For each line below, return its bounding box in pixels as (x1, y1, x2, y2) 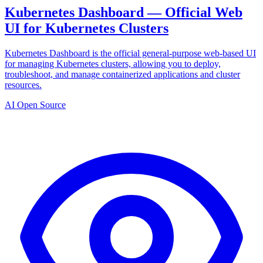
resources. (5, 79, 42, 90)
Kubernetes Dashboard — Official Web (5, 4, 242, 20)
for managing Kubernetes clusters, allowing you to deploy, (5, 58, 221, 69)
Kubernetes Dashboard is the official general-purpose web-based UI (5, 48, 256, 58)
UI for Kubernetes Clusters (5, 20, 168, 36)
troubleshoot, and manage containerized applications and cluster (5, 69, 240, 79)
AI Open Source (5, 99, 66, 110)
